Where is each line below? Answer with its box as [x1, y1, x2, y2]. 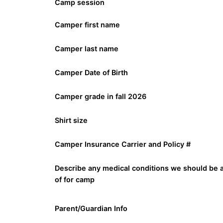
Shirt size [55, 116, 88, 125]
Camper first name [55, 20, 120, 29]
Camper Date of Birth [55, 68, 128, 77]
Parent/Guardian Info [55, 204, 128, 213]
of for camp [55, 175, 95, 184]
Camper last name [55, 44, 119, 53]
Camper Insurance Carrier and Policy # [55, 140, 191, 149]
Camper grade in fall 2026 [55, 92, 147, 101]
